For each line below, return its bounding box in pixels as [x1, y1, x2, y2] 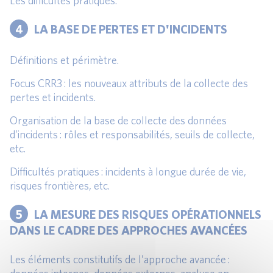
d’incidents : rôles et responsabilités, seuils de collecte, [10, 128, 255, 141]
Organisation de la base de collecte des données [10, 114, 227, 127]
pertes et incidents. [10, 91, 96, 104]
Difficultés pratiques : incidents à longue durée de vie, [10, 165, 246, 179]
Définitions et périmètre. [10, 54, 119, 67]
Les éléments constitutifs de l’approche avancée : [10, 253, 230, 266]
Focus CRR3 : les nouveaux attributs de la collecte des [10, 77, 248, 90]
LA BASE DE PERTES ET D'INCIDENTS [34, 21, 227, 36]
